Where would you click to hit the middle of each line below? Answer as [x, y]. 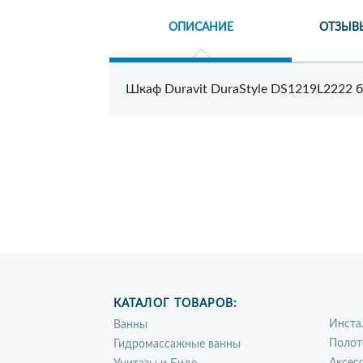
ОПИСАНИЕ [201, 28]
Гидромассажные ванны [177, 344]
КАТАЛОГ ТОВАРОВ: [175, 304]
